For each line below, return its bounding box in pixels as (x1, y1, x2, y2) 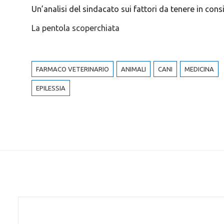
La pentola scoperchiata (31, 23, 119, 32)
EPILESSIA (35, 84, 65, 91)
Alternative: (18, 190, 59, 198)
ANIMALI (120, 65, 146, 72)
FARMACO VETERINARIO (35, 65, 109, 72)
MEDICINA (184, 65, 214, 72)
